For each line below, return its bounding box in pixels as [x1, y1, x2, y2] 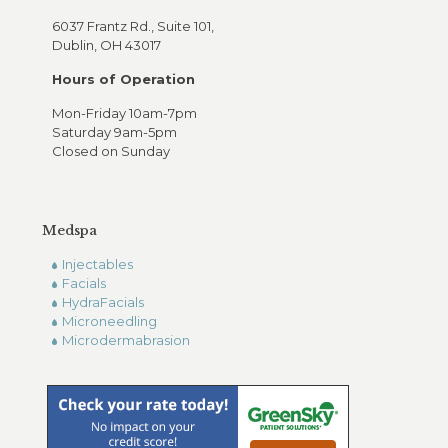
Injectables [62, 256, 133, 272]
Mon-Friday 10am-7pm [52, 105, 197, 121]
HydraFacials [62, 294, 144, 310]
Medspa [42, 222, 97, 239]
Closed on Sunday [52, 143, 170, 159]
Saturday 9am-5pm [52, 124, 177, 140]
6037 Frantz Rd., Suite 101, [52, 18, 214, 34]
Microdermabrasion [62, 332, 190, 348]
